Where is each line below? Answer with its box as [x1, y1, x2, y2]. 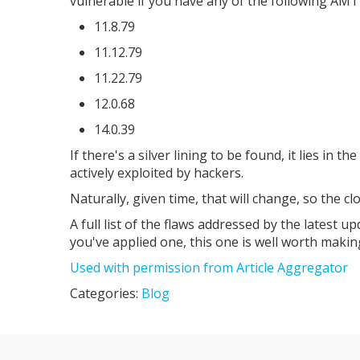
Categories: [70, 284, 141, 302]
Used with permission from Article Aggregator [70, 259, 348, 276]
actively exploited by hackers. [70, 164, 243, 182]
